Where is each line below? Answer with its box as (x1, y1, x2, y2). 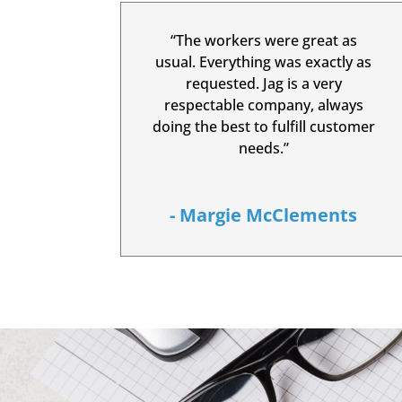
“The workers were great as (170, 30, 357, 50)
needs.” (238, 137, 289, 158)
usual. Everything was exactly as (155, 51, 372, 72)
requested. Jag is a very (185, 73, 342, 93)
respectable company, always (163, 94, 363, 115)
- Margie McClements (170, 202, 358, 227)
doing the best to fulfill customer (152, 116, 375, 136)
